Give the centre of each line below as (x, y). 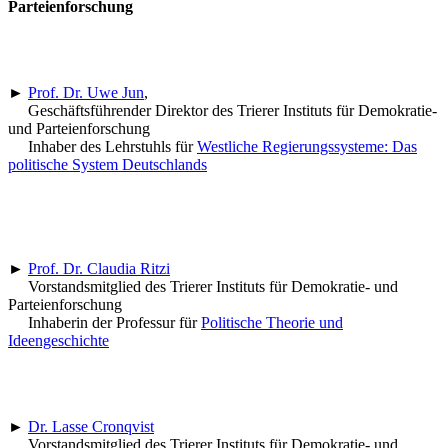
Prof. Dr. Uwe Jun (86, 92)
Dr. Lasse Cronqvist (91, 426)
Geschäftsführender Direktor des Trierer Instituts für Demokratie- (222, 110)
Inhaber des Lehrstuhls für (102, 146)
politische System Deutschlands (107, 164)
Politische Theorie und (272, 322)
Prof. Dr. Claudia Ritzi (99, 268)
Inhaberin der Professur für (104, 322)
